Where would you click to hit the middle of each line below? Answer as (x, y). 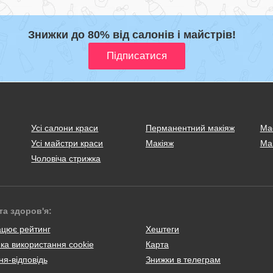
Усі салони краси (65, 128)
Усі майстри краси (67, 143)
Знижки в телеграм (183, 259)
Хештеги (162, 229)
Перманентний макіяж (190, 128)
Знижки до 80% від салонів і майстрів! (132, 34)
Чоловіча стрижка (66, 158)
